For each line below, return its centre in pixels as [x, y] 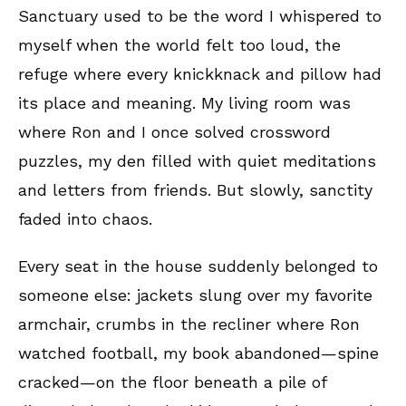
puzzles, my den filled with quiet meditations [197, 160]
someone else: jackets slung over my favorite [195, 295]
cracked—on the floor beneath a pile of [172, 382]
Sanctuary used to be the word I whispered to [200, 15]
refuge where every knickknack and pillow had [200, 73]
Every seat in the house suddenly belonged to [198, 266]
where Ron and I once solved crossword [174, 131]
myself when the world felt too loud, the [179, 44]
